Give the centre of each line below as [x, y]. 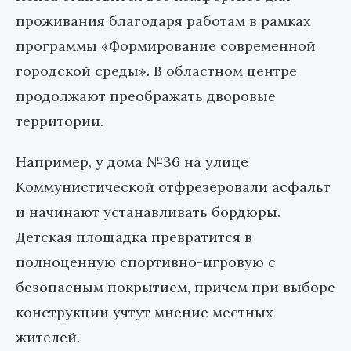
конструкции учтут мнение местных [145, 313]
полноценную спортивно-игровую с [146, 262]
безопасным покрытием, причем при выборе [175, 288]
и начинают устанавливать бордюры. [148, 212]
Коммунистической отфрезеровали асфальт [173, 187]
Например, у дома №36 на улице [132, 162]
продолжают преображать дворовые [146, 96]
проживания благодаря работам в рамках [163, 21]
